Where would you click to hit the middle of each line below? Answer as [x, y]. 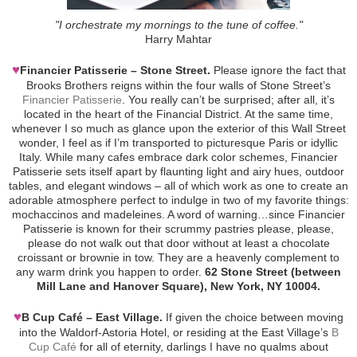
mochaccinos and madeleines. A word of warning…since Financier [178, 214]
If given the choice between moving [253, 317]
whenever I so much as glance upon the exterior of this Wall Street [178, 128]
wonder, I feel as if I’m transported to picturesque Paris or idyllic [178, 142]
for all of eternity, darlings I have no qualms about [202, 346]
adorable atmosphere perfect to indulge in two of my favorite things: [178, 200]
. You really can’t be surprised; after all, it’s [228, 99]
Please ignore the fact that [278, 70]
